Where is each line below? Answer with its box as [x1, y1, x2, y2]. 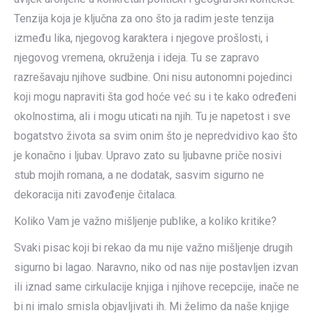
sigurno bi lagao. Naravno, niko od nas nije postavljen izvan [14, 261, 298, 274]
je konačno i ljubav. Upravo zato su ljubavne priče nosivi [14, 149, 282, 162]
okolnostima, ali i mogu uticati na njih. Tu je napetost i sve [14, 110, 291, 123]
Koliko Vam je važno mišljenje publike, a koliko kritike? [14, 214, 277, 228]
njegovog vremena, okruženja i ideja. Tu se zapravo [14, 51, 259, 64]
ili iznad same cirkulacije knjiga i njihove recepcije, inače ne [14, 280, 299, 293]
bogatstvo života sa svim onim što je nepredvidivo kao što [14, 129, 298, 143]
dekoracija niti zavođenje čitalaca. [14, 188, 177, 201]
